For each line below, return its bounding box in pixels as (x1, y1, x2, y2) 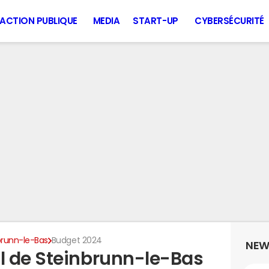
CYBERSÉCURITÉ (195, 16, 264, 25)
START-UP (133, 16, 178, 25)
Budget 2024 (51, 236, 102, 244)
